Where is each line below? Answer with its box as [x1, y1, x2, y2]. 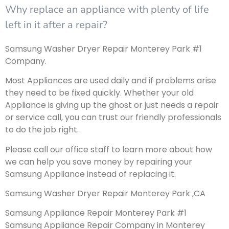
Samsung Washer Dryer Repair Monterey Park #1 [5, 42, 202, 55]
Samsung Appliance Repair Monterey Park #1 [5, 207, 187, 219]
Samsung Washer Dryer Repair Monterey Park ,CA [5, 187, 205, 199]
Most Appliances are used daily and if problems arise [5, 75, 216, 87]
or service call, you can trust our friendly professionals [5, 111, 221, 124]
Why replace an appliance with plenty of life [5, 2, 209, 16]
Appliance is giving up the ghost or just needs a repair [5, 99, 219, 111]
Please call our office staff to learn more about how [5, 143, 212, 155]
